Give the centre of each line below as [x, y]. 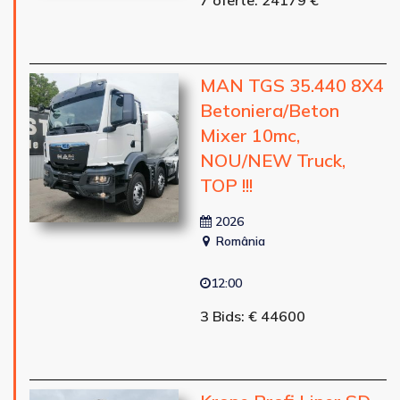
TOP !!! [226, 185]
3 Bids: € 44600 [252, 316]
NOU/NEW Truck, [272, 160]
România [238, 241]
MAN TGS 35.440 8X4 [292, 85]
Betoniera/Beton [269, 110]
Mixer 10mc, [250, 135]
